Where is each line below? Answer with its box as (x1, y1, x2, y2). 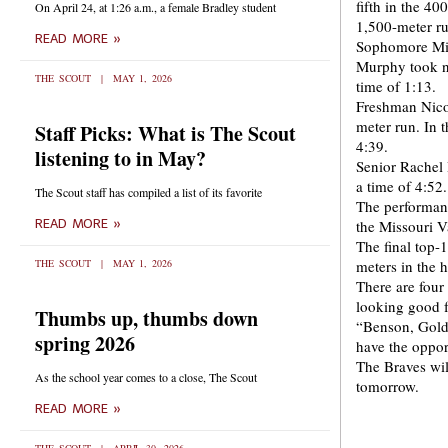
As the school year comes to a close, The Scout (35, 369, 257, 385)
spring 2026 (35, 329, 135, 358)
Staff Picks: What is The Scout (35, 119, 296, 148)
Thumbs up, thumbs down (35, 304, 258, 333)
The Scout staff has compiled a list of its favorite (35, 184, 262, 200)
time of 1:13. (356, 76, 436, 96)
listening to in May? (35, 144, 206, 173)
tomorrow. (356, 376, 424, 396)
